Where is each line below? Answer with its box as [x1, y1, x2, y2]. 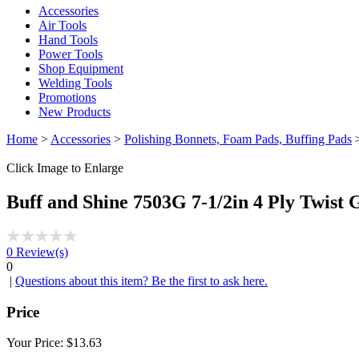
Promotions [38, 91, 96, 104]
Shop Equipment [38, 62, 123, 75]
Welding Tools [38, 76, 112, 90]
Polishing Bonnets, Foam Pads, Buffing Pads [124, 132, 352, 146]
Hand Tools [38, 33, 98, 46]
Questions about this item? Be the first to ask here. [15, 273, 268, 288]
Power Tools [38, 47, 103, 61]
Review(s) [13, 244, 68, 259]
